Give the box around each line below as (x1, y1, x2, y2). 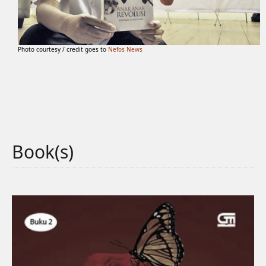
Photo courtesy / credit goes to (18, 45, 109, 53)
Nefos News (108, 45, 143, 53)
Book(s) (12, 140, 74, 164)
